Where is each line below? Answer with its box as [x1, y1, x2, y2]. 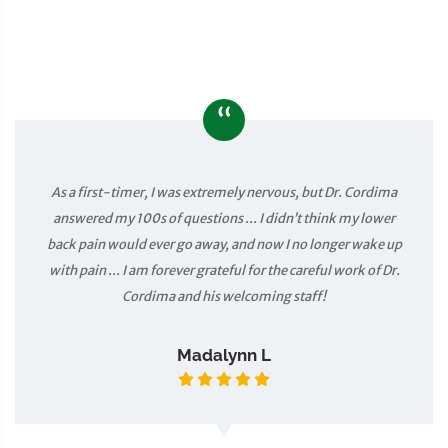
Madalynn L [177, 345, 271, 365]
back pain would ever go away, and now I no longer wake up [46, 236, 402, 253]
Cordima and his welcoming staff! [122, 288, 326, 305]
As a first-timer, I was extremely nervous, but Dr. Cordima [51, 184, 397, 201]
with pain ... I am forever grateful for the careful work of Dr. [48, 262, 400, 279]
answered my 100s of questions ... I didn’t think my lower [53, 210, 395, 227]
